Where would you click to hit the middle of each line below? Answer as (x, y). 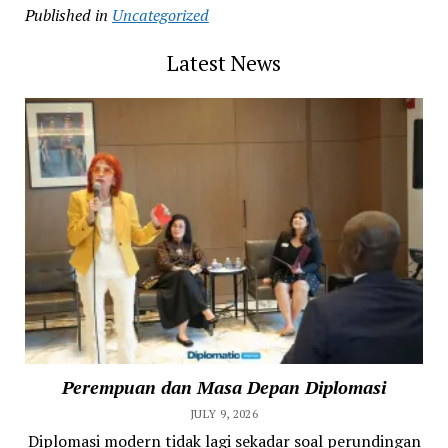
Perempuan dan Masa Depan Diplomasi (224, 386)
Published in (66, 14)
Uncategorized (160, 14)
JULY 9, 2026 (224, 413)
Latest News (224, 62)
